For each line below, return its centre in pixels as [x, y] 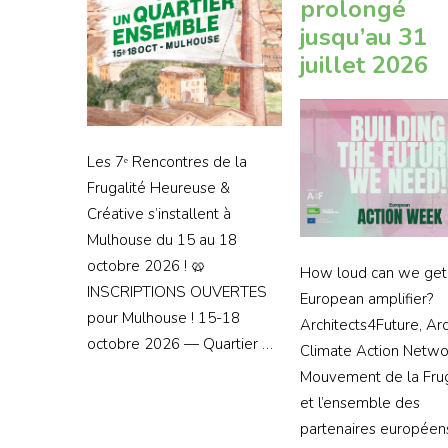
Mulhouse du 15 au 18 [162, 240]
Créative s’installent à [159, 214]
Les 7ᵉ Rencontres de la [167, 162]
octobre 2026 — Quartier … [180, 344]
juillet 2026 [364, 65]
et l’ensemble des [360, 403]
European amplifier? [367, 299]
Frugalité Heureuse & [158, 188]
